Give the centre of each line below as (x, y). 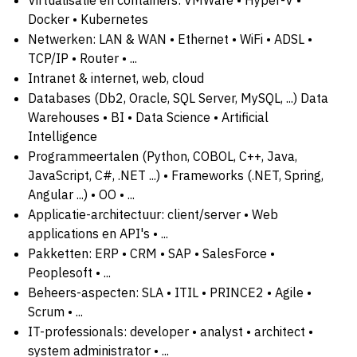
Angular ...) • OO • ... (81, 194)
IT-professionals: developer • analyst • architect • (171, 331)
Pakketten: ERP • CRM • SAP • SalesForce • (151, 253)
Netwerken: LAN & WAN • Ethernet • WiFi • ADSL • (170, 39)
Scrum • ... (55, 311)
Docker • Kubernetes (88, 19)
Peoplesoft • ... (69, 272)
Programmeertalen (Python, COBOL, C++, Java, (163, 156)
